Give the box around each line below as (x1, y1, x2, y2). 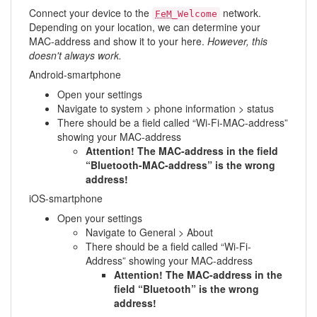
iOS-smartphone (29, 191, 103, 205)
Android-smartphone (29, 67, 121, 81)
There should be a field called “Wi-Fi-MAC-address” (57, 115, 288, 129)
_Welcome (172, 8, 217, 19)
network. (220, 6, 261, 20)
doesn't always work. (29, 48, 122, 62)
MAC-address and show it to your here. (29, 34, 207, 48)
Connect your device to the (29, 6, 152, 20)
